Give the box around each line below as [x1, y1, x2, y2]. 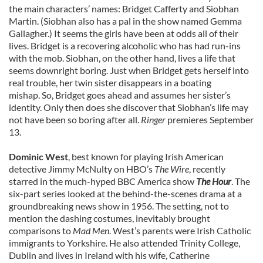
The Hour [196, 176, 231, 187]
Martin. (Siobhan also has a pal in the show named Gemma [9, 15, 242, 26]
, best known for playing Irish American [68, 151, 224, 162]
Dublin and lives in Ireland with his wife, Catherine [9, 249, 210, 261]
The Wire [154, 163, 189, 174]
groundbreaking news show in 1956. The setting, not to [9, 200, 229, 211]
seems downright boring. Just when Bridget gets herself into [9, 65, 249, 76]
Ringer [141, 114, 167, 125]
